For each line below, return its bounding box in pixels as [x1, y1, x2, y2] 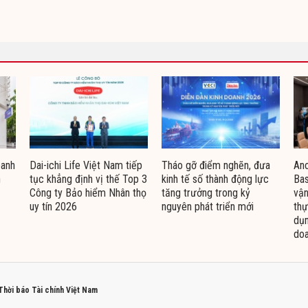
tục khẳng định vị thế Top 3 [30, 173, 147, 186]
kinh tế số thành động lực [162, 173, 269, 186]
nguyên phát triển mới [162, 200, 254, 214]
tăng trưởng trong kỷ [162, 186, 250, 200]
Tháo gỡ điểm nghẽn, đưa [162, 159, 270, 173]
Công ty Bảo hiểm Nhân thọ [30, 186, 146, 200]
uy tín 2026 [30, 200, 77, 214]
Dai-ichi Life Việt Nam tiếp [30, 159, 142, 173]
